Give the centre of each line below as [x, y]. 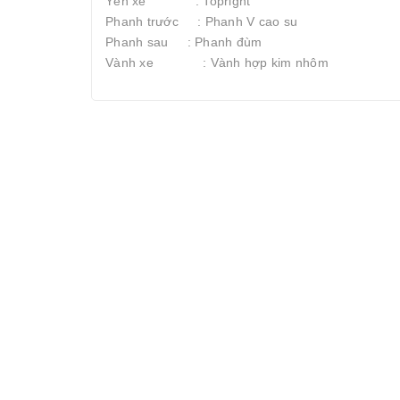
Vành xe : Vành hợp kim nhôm [217, 62]
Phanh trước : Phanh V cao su [201, 21]
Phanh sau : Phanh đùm [184, 42]
